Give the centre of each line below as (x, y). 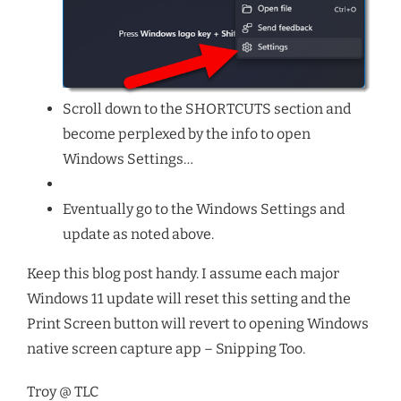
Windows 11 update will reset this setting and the (189, 299)
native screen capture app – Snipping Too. (166, 349)
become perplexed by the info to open (187, 134)
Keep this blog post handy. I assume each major (183, 274)
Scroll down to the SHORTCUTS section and (207, 109)
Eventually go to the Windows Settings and (204, 209)
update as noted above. (138, 235)
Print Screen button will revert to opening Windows (198, 324)
